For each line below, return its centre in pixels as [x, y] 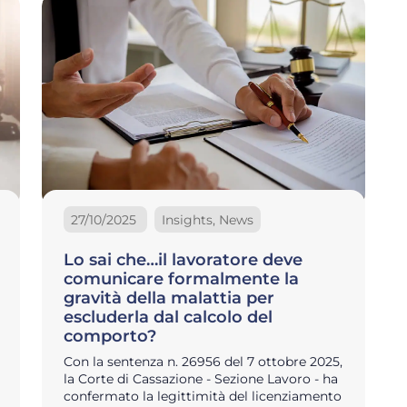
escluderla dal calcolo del [168, 317]
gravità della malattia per [169, 298]
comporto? [110, 336]
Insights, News [208, 219]
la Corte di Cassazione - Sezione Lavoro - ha [201, 378]
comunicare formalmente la [181, 278]
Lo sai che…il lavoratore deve [183, 259]
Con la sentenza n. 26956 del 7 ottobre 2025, [203, 361]
